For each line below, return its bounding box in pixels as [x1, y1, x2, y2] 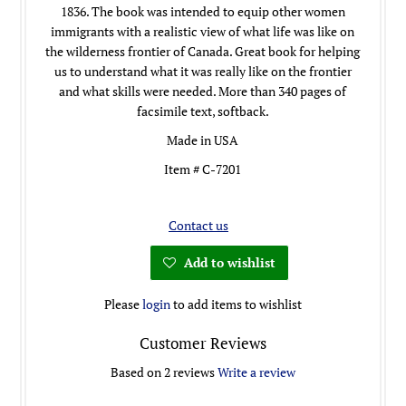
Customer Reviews [139, 333, 266, 354]
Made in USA [167, 131, 239, 150]
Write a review [217, 363, 295, 382]
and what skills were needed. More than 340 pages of [59, 82, 347, 101]
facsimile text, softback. [136, 102, 269, 121]
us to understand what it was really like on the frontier [53, 63, 352, 81]
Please [103, 295, 142, 314]
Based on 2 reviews [110, 363, 215, 382]
